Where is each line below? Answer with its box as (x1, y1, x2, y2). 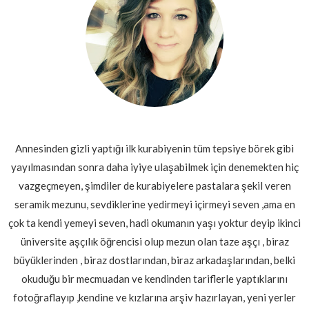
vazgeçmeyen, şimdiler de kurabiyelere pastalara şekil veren (18, 179, 291, 192)
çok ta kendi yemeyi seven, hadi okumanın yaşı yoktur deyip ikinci (8, 216, 301, 229)
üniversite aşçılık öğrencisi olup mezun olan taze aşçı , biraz (20, 235, 289, 248)
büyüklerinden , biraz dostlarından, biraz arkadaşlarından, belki (14, 253, 295, 266)
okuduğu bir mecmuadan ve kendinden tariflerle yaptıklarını (21, 272, 288, 285)
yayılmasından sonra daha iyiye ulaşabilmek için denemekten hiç (10, 160, 299, 173)
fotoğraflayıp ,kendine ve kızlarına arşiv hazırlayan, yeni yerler (13, 290, 296, 303)
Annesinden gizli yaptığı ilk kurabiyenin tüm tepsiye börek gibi (15, 141, 294, 154)
